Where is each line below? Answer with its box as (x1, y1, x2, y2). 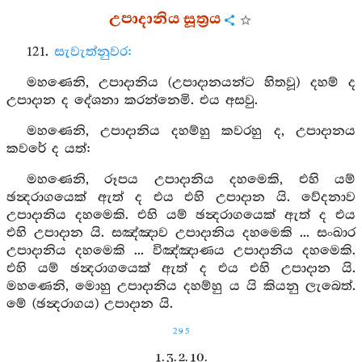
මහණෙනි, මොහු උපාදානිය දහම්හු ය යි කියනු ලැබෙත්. (6, 279, 356, 294)
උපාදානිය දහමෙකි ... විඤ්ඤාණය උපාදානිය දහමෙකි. (6, 243, 356, 259)
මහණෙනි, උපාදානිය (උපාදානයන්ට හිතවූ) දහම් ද (26, 75, 356, 90)
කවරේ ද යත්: (6, 141, 91, 157)
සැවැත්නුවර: (53, 44, 133, 60)
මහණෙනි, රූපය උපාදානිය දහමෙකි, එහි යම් (26, 172, 356, 187)
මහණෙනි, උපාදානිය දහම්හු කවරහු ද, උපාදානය (26, 124, 356, 139)
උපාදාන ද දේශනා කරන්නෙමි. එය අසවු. (6, 93, 258, 108)
